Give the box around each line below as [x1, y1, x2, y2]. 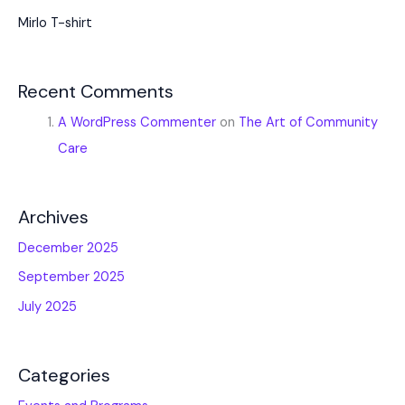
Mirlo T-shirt [18, 14, 92, 33]
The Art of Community [238, 113, 378, 131]
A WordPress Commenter [57, 113, 216, 131]
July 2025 [18, 298, 77, 316]
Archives [18, 204, 89, 229]
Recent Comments [18, 79, 174, 103]
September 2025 [18, 268, 125, 287]
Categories [18, 363, 110, 387]
